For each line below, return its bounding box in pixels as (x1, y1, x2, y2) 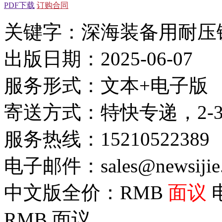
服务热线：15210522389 (4, 128, 210, 150)
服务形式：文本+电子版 (4, 74, 208, 96)
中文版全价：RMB (4, 181, 168, 203)
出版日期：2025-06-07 (4, 48, 193, 69)
